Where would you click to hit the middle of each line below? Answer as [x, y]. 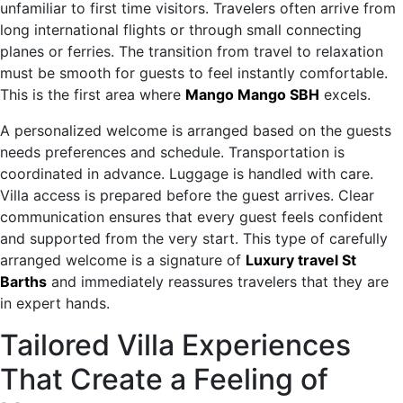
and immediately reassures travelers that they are [218, 281]
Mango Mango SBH [252, 94]
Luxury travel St [301, 260]
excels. [345, 94]
